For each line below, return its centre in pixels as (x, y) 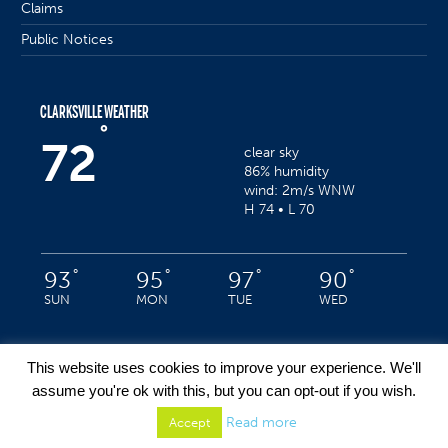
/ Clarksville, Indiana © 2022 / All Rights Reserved (267, 420)
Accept (189, 422)
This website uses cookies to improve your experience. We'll (224, 367)
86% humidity (287, 171)
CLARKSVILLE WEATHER (95, 111)
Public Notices (67, 39)
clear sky (272, 152)
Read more (261, 422)
